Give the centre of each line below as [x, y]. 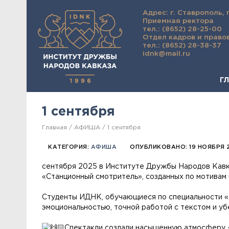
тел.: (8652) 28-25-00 [182, 29]
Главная [54, 128]
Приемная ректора [178, 21]
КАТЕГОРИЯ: [70, 147]
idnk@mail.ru [166, 54]
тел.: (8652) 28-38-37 [182, 45]
